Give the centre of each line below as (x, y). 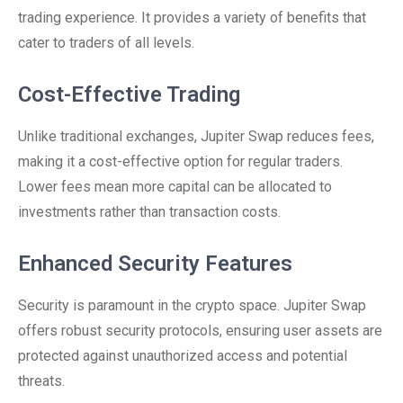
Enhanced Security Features (155, 264)
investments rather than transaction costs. (149, 212)
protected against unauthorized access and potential (183, 356)
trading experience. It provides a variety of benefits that (192, 18)
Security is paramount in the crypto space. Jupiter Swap (192, 305)
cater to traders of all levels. (106, 43)
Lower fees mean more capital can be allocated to (175, 187)
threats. (41, 381)
